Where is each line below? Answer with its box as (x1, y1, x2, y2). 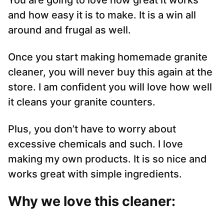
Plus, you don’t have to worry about (8, 123, 176, 135)
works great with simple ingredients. (8, 168, 182, 180)
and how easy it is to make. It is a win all (8, 9, 196, 21)
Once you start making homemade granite (8, 51, 207, 63)
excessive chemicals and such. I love (8, 138, 183, 150)
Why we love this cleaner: (8, 193, 175, 210)
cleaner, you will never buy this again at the (8, 66, 212, 78)
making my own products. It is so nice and (8, 153, 207, 165)
